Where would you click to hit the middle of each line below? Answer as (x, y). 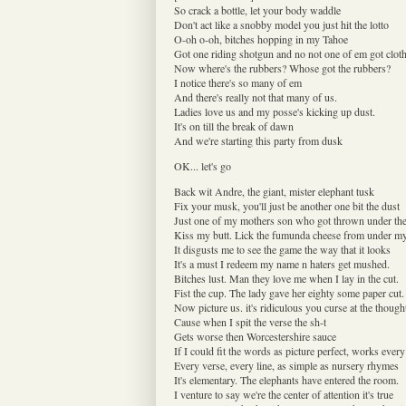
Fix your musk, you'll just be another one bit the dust (287, 205)
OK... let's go (203, 165)
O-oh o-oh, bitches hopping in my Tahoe (261, 39)
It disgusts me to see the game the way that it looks (282, 249)
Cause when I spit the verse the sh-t (250, 321)
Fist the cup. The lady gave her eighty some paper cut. (289, 292)
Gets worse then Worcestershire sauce (255, 336)
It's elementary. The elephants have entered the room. (286, 379)
